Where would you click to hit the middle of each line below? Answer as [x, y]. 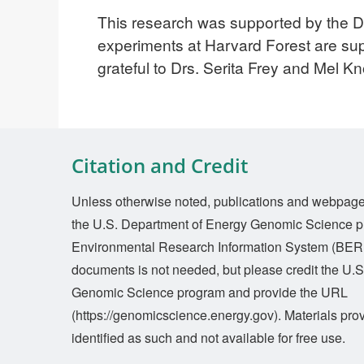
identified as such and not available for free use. [208, 337]
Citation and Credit [160, 165]
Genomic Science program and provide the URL [210, 292]
